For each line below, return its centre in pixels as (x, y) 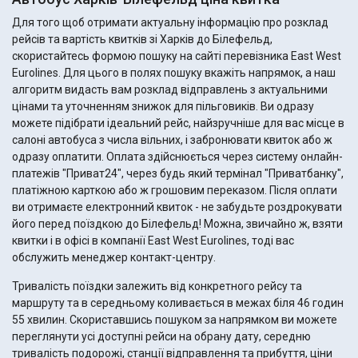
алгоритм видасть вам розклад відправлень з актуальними (170, 90)
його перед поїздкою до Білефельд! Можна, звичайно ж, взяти (177, 224)
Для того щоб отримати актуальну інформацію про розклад (170, 23)
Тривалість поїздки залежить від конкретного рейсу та (157, 286)
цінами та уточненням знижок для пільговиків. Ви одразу (136, 107)
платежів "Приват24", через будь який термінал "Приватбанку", (178, 174)
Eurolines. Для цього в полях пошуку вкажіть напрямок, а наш (174, 73)
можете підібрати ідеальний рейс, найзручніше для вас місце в (178, 123)
